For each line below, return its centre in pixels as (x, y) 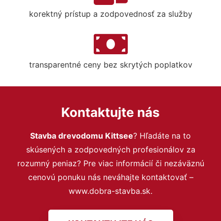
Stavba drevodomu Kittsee (82, 135)
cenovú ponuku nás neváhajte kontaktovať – (110, 177)
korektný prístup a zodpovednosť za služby (110, 14)
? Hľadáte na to (162, 135)
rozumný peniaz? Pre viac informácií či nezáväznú (110, 163)
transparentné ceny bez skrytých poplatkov (110, 64)
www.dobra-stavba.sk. (110, 191)
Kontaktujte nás (110, 112)
